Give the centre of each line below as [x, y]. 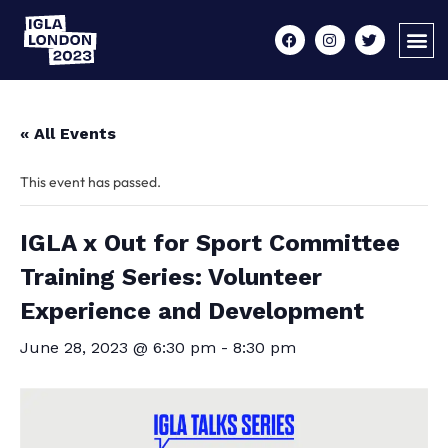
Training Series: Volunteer [171, 277]
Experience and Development [192, 311]
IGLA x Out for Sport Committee [210, 243]
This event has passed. [90, 182]
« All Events [68, 133]
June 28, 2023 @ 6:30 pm [118, 347]
